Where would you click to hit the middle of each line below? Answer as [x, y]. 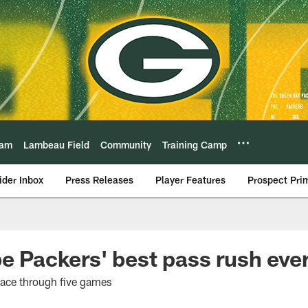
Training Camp [195, 144]
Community [126, 144]
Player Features [190, 180]
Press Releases [99, 180]
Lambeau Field [56, 144]
